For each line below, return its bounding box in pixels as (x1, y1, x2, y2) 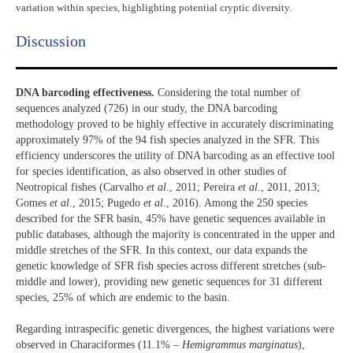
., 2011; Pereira (166, 180, 238, 193)
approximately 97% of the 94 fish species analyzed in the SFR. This (16, 133, 319, 146)
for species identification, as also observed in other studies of (16, 165, 287, 177)
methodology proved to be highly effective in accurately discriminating (16, 117, 333, 130)
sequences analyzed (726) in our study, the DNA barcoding (16, 102, 277, 114)
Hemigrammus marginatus (182, 339, 298, 351)
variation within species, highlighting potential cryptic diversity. (16, 2, 292, 14)
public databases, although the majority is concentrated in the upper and (16, 228, 335, 240)
